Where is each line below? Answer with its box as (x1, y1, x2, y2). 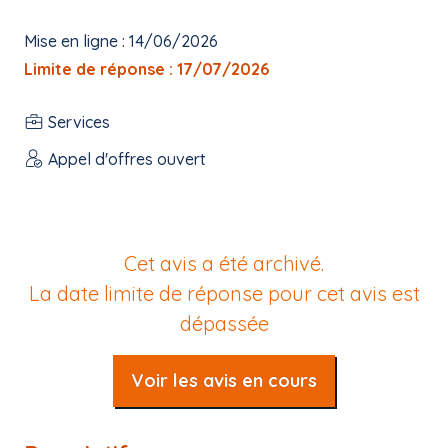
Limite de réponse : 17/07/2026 (24, 59, 269, 79)
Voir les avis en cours (131, 369, 317, 392)
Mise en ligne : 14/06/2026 (24, 31, 218, 51)
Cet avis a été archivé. (124, 251, 324, 276)
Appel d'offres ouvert (48, 148, 206, 169)
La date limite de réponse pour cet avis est (28, 281, 420, 306)
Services (48, 111, 110, 132)
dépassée (179, 311, 269, 336)
